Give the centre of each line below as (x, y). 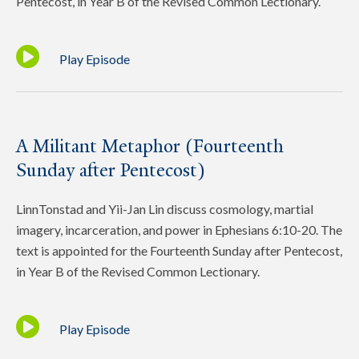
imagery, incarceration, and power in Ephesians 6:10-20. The (179, 230)
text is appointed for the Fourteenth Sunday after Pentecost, (179, 251)
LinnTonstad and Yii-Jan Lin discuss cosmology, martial (165, 209)
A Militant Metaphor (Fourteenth (150, 147)
